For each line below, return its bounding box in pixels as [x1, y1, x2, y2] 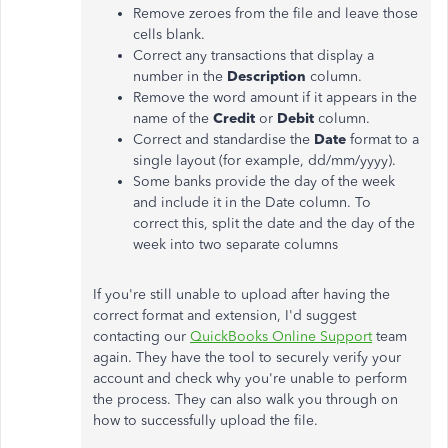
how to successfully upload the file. [93, 412, 318, 430]
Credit [213, 110, 255, 128]
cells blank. [133, 26, 205, 44]
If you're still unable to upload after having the [93, 286, 390, 304]
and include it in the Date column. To [133, 194, 371, 212]
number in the [133, 68, 227, 86]
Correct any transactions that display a [133, 47, 374, 65]
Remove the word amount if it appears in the [133, 89, 417, 107]
